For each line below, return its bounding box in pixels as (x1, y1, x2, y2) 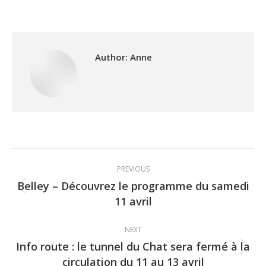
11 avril (114, 194, 152, 208)
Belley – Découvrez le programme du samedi (17, 178, 249, 193)
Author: (95, 50, 128, 63)
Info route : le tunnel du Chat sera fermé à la (16, 239, 250, 254)
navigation (12, 172, 122, 201)
